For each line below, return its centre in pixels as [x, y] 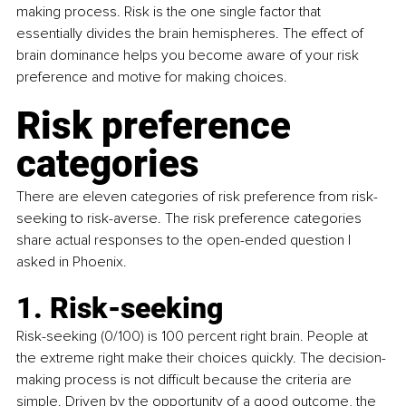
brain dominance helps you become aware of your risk [189, 55]
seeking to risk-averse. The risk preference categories [191, 218]
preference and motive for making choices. [152, 77]
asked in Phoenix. [72, 261]
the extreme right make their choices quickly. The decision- [201, 358]
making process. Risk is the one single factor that [170, 11]
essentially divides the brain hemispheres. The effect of [192, 33]
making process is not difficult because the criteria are [186, 379]
